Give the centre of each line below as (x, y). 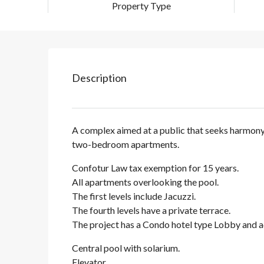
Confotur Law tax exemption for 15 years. (155, 168)
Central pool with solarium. (126, 248)
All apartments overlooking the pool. (145, 182)
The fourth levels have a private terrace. (151, 210)
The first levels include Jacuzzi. (134, 196)
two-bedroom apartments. (126, 144)
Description (99, 78)
